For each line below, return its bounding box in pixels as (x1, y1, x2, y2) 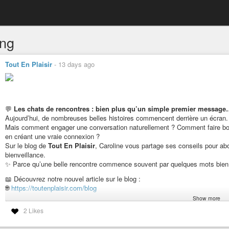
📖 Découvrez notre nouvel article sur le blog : (5, 173, 141, 184)
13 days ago (58, 59, 95, 69)
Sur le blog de (5, 141, 48, 151)
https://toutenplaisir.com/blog (11, 182, 97, 193)
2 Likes (23, 206, 43, 215)
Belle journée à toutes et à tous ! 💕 (5, 212, 110, 222)
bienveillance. (5, 150, 45, 160)
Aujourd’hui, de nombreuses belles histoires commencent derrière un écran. (5, 113, 228, 123)
